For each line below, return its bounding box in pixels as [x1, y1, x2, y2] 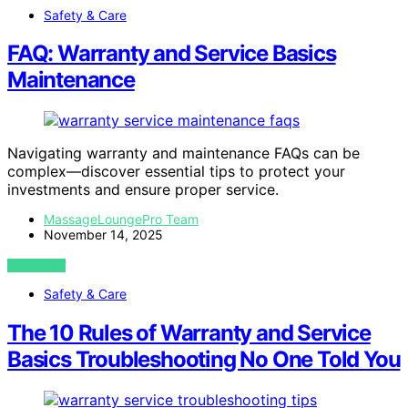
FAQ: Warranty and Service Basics [7, 40, 336, 67]
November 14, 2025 [44, 227, 163, 243]
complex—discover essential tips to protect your [7, 162, 345, 181]
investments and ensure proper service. [7, 180, 279, 199]
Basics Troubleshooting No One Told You [7, 346, 401, 373]
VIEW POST [7, 259, 66, 273]
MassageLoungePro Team [44, 211, 199, 228]
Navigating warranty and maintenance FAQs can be [7, 144, 360, 163]
